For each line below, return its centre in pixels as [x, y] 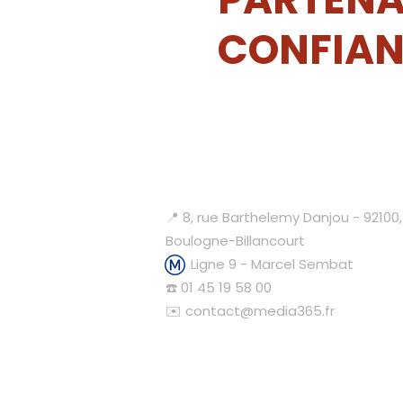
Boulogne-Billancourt [235, 241]
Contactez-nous [281, 181]
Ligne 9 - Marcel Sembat [261, 264]
